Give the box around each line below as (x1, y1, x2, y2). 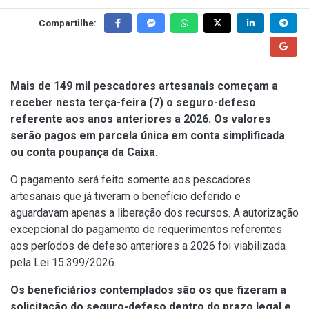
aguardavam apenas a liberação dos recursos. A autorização (10, 206, 299, 219)
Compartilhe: (39, 17, 97, 28)
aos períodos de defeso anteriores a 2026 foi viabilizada (10, 239, 286, 252)
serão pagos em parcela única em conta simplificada (10, 128, 285, 142)
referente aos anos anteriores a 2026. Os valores (10, 112, 271, 126)
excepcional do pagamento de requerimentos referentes (10, 222, 282, 236)
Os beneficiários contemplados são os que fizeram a (10, 283, 286, 297)
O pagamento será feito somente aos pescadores (10, 172, 251, 186)
